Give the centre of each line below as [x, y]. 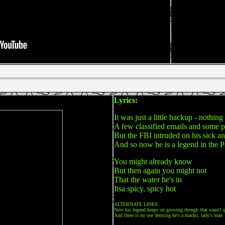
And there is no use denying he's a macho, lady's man [168, 215]
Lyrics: [126, 100]
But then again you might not [160, 171]
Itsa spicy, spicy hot [145, 189]
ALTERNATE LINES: [137, 204]
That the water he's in [148, 180]
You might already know [153, 161]
